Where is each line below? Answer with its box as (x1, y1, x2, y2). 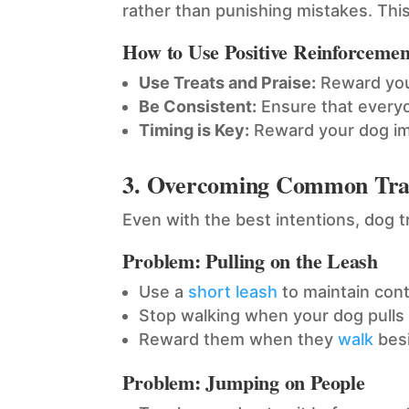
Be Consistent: (139, 97, 257, 117)
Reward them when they (139, 330, 339, 350)
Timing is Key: (139, 121, 250, 141)
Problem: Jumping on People (122, 367, 365, 398)
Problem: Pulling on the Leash (122, 246, 379, 277)
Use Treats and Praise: (139, 73, 317, 93)
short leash (188, 282, 278, 302)
